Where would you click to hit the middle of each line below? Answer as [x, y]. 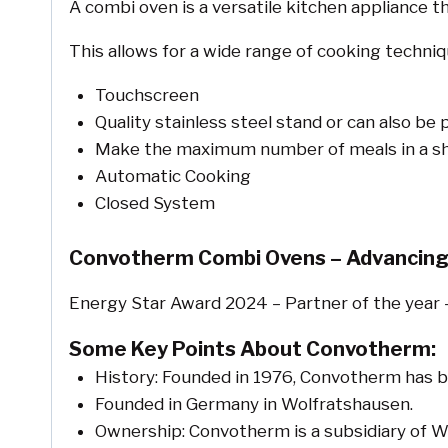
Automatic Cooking [172, 176]
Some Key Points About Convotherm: [252, 348]
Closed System [154, 203]
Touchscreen [146, 95]
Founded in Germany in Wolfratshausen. [253, 403]
